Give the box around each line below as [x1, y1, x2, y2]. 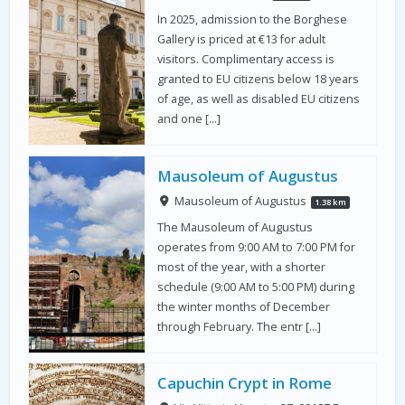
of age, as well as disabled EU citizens [157, 91, 361, 108]
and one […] [157, 111, 221, 127]
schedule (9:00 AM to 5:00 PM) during [157, 278, 355, 295]
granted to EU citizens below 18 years [157, 71, 360, 88]
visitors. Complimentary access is [157, 52, 335, 68]
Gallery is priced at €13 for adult [157, 32, 326, 48]
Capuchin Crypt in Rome [157, 372, 333, 394]
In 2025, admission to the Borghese [157, 12, 348, 28]
